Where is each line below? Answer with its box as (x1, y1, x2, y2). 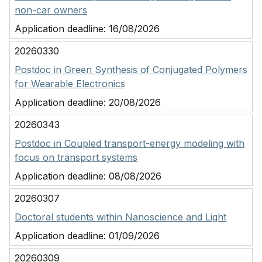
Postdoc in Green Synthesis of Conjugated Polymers (15, 64, 247, 75)
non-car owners (15, 4, 87, 16)
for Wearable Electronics (15, 78, 125, 89)
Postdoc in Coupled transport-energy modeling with (15, 137, 244, 149)
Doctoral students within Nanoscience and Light (15, 211, 226, 223)
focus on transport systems (15, 151, 137, 163)
